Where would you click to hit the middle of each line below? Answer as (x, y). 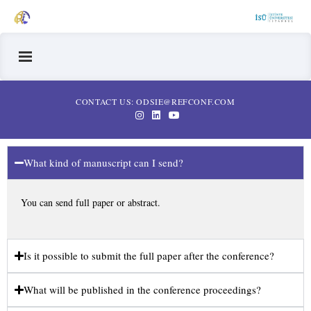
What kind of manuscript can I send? (104, 162)
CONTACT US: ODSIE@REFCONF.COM (155, 101)
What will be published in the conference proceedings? (143, 289)
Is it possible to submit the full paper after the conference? (149, 255)
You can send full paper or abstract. (91, 202)
